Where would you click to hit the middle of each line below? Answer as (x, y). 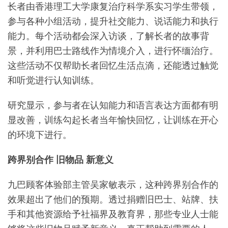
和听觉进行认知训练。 (53, 80)
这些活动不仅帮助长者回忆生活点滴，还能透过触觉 (113, 65)
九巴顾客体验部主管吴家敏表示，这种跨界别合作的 (113, 184)
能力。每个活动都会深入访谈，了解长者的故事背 (108, 36)
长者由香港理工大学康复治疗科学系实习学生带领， (113, 6)
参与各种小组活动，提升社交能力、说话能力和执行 (113, 21)
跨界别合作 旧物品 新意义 (61, 160)
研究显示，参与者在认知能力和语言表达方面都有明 (113, 105)
